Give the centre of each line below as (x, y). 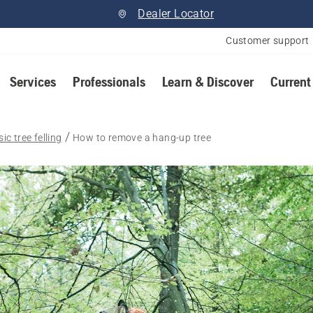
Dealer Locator (176, 14)
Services (32, 81)
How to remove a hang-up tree (142, 138)
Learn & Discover (208, 81)
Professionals (109, 81)
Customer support (268, 41)
